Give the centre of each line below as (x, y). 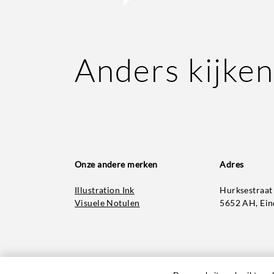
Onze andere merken (116, 164)
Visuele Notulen (107, 203)
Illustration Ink (105, 190)
